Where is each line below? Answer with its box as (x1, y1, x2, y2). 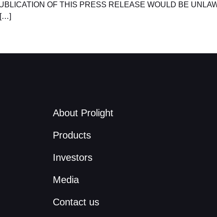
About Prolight (52, 108, 113, 118)
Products (52, 130, 91, 140)
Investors (52, 152, 93, 163)
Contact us (52, 197, 99, 207)
